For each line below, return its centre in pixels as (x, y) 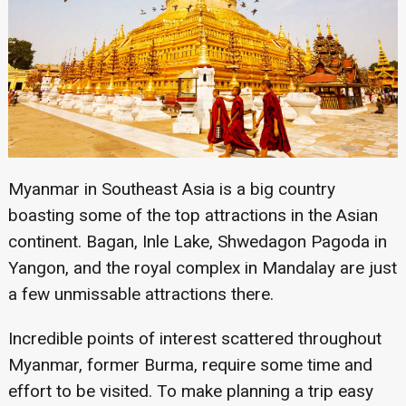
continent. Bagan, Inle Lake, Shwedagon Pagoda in (197, 242)
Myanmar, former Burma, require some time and (190, 365)
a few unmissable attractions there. (140, 295)
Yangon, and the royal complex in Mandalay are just (202, 268)
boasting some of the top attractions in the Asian (193, 216)
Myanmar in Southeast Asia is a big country (171, 189)
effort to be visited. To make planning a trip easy (190, 391)
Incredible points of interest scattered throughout (194, 339)
